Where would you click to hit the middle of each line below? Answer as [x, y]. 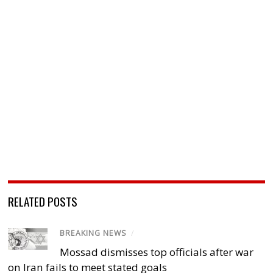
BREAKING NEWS [94, 233]
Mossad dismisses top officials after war [157, 252]
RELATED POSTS [43, 201]
